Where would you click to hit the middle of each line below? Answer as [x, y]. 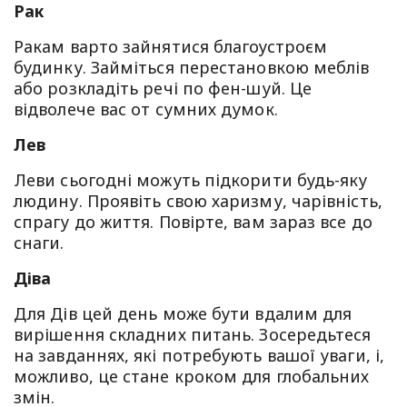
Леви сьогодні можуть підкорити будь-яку [191, 179]
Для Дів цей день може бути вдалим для [183, 313]
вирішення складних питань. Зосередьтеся [193, 334]
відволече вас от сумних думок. [146, 109]
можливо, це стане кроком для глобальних [192, 376]
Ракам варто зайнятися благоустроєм [171, 46]
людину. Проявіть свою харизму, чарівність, [198, 200]
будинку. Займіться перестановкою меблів [192, 67]
